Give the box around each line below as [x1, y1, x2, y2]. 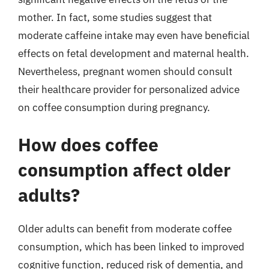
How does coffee [18, 132, 159, 156]
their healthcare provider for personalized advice [18, 83, 240, 96]
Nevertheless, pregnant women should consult [18, 65, 232, 78]
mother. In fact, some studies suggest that [18, 11, 212, 24]
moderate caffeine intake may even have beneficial [18, 29, 250, 42]
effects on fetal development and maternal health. [18, 47, 249, 60]
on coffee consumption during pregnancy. [18, 101, 210, 114]
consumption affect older [18, 157, 231, 181]
